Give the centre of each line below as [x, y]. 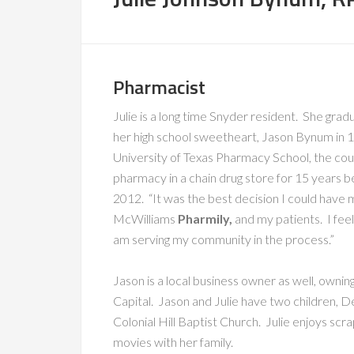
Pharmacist [159, 87]
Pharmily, [206, 218]
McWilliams [145, 218]
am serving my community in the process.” [224, 239]
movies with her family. [173, 342]
